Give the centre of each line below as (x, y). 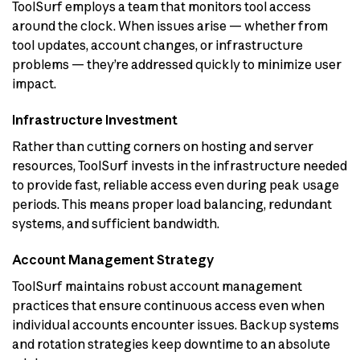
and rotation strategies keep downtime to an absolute (171, 344)
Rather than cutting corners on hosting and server (163, 147)
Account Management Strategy (113, 260)
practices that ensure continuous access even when (168, 306)
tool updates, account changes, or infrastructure (157, 45)
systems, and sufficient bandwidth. (116, 224)
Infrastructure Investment (95, 120)
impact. (34, 84)
